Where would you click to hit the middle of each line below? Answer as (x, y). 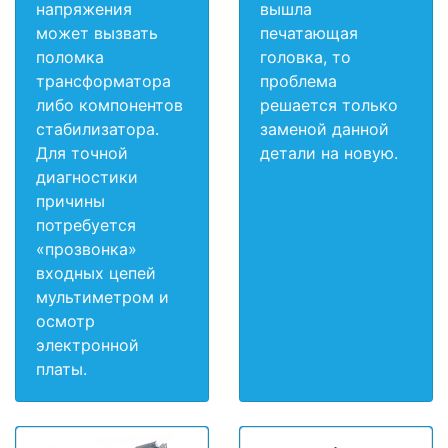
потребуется (86, 225)
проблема (298, 81)
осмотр (65, 321)
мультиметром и (102, 297)
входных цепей (96, 273)
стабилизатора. (97, 129)
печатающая (309, 33)
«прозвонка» (86, 249)
